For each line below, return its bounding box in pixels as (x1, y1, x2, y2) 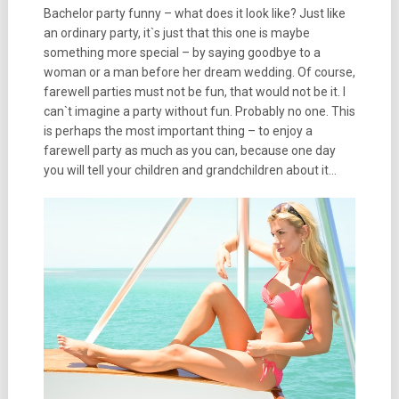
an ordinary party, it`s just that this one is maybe (43, 26, 310, 40)
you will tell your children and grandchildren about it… (43, 163, 337, 177)
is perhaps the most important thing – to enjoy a (43, 124, 313, 138)
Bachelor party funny (43, 6, 161, 20)
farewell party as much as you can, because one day (43, 143, 336, 158)
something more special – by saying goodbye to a (43, 45, 321, 60)
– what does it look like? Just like (160, 6, 346, 20)
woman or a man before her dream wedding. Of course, (43, 65, 355, 79)
